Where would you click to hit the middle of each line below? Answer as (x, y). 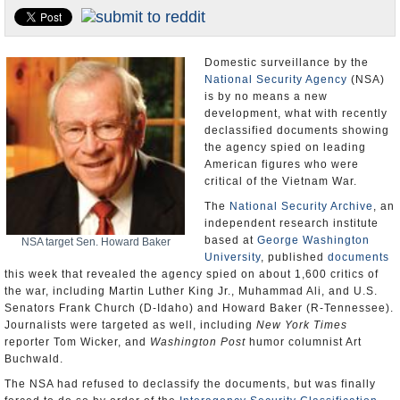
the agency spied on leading (285, 147)
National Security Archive (301, 206)
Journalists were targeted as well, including (130, 325)
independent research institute (292, 223)
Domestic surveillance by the (287, 62)
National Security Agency (276, 79)
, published (294, 257)
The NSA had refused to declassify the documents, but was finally (190, 384)
